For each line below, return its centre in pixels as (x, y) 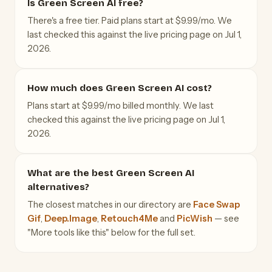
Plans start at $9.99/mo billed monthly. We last (121, 105)
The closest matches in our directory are (110, 204)
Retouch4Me (129, 218)
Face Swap (216, 204)
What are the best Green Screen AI (111, 173)
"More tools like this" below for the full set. (111, 232)
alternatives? (58, 187)
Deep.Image (71, 218)
